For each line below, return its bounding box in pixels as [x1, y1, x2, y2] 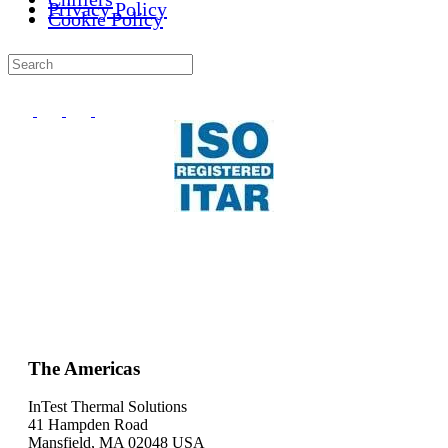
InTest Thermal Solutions [28, 398, 187, 416]
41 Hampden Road [28, 416, 148, 434]
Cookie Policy [48, 7, 163, 30]
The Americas [28, 357, 140, 379]
